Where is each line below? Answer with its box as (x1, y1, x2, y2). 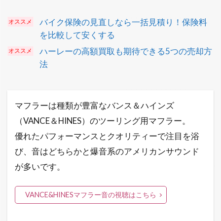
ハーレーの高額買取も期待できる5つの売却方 (39, 46, 212, 57)
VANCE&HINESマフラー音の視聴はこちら (25, 190, 156, 199)
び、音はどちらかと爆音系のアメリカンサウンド (15, 146, 199, 157)
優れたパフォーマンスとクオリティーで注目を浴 (15, 131, 199, 142)
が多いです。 (15, 161, 65, 172)
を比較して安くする (39, 30, 115, 40)
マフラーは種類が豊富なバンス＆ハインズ (15, 100, 174, 111)
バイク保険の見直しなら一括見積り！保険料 (39, 17, 207, 27)
